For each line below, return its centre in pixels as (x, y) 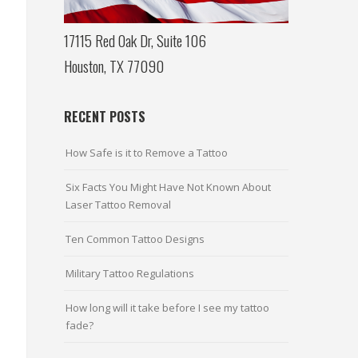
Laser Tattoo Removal (119, 204)
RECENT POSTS (105, 116)
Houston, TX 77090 (114, 65)
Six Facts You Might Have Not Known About (169, 187)
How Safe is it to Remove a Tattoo (147, 152)
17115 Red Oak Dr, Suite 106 (135, 40)
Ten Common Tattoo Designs (135, 239)
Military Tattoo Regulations (130, 273)
